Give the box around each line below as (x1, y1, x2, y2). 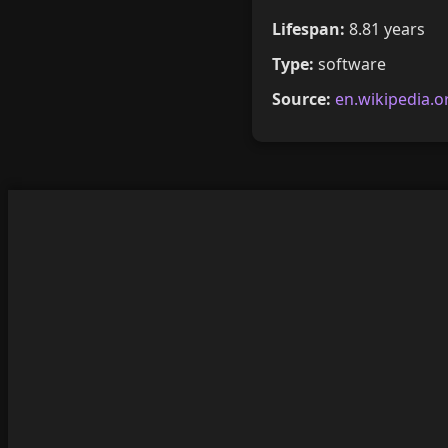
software (314, 52, 386, 75)
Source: (272, 87, 331, 110)
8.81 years (345, 17, 425, 40)
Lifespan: (272, 17, 345, 40)
